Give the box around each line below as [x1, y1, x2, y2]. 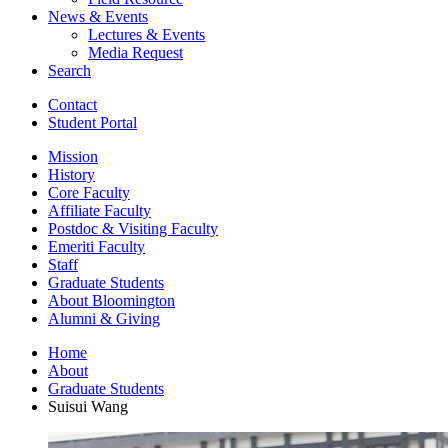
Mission [48, 147, 98, 165]
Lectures [88, 25, 146, 43]
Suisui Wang [48, 397, 128, 415]
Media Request [88, 43, 183, 61]
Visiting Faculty [114, 219, 218, 237]
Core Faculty [48, 183, 130, 201]
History [48, 165, 95, 183]
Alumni [48, 309, 100, 327]
